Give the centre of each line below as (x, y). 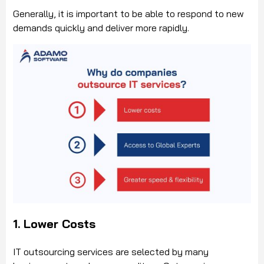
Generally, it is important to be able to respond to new (128, 14)
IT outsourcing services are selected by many (111, 251)
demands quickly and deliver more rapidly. (101, 28)
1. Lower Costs (54, 223)
